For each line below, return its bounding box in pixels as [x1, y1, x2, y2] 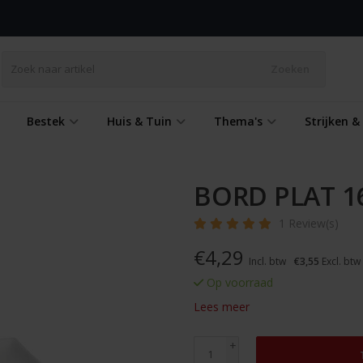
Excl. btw [319, 254, 361, 268]
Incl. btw [249, 254, 286, 268]
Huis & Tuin [107, 113, 172, 129]
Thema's [214, 113, 263, 129]
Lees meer [194, 299, 250, 314]
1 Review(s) [279, 216, 339, 231]
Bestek [27, 113, 65, 129]
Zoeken [270, 62, 310, 76]
